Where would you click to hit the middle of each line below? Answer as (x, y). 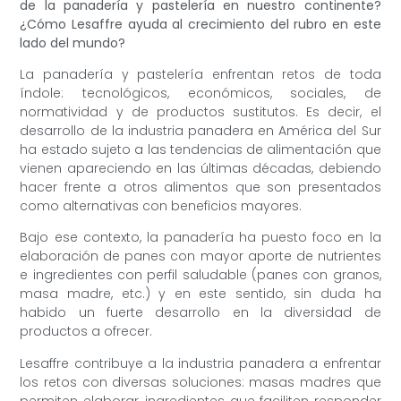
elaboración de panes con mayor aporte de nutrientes (200, 256)
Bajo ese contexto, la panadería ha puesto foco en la (200, 238)
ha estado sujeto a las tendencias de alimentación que (200, 149)
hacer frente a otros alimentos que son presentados (200, 187)
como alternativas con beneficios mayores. (161, 205)
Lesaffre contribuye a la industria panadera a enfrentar (200, 363)
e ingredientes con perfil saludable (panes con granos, (200, 275)
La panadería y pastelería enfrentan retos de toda (200, 74)
